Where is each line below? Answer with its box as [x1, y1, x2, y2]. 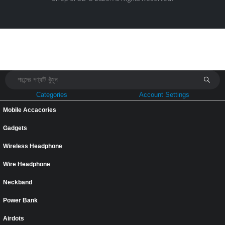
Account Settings [139, 90, 189, 98]
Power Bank [3, 196, 38, 203]
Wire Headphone [3, 160, 50, 167]
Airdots [3, 214, 24, 221]
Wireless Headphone [3, 142, 62, 149]
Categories [36, 90, 67, 98]
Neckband [3, 178, 32, 185]
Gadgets [3, 124, 27, 131]
